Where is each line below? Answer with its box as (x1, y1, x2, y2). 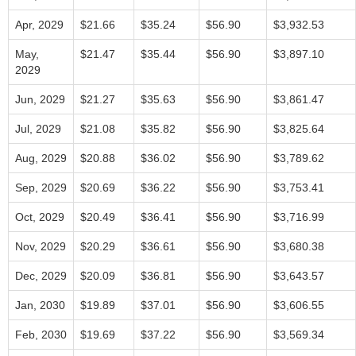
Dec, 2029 (15, 269, 67, 282)
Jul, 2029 (15, 122, 61, 135)
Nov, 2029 (15, 240, 66, 253)
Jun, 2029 (15, 93, 65, 106)
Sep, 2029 (15, 181, 67, 194)
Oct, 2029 (15, 211, 64, 223)
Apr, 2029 (15, 18, 64, 31)
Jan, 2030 (15, 299, 65, 311)
